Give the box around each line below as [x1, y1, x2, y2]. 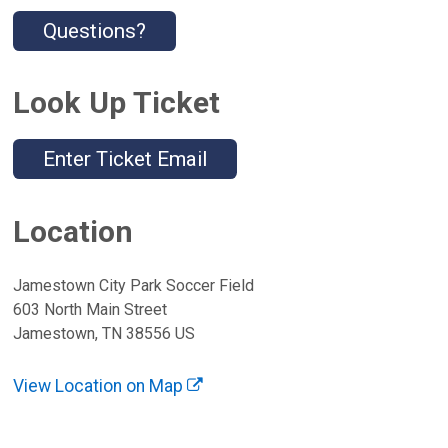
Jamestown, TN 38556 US [13, 323, 196, 343]
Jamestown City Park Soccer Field [13, 275, 255, 295]
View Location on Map [13, 375, 188, 396]
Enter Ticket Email [43, 147, 208, 172]
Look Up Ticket [13, 84, 221, 120]
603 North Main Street [13, 299, 168, 319]
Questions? [43, 18, 147, 43]
